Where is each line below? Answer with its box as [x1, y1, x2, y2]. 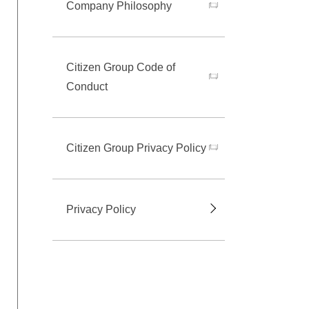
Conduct [66, 81, 108, 93]
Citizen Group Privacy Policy [66, 142, 206, 154]
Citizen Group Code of [66, 61, 175, 74]
